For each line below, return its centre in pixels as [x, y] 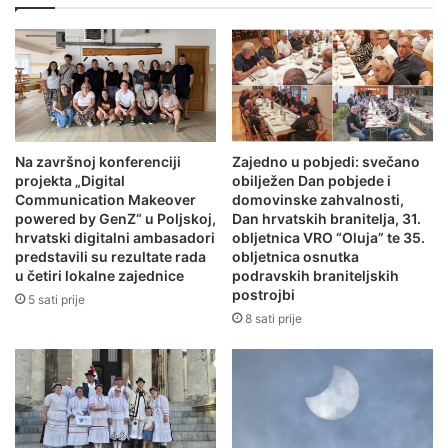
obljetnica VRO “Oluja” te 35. [328, 238]
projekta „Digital [70, 181]
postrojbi [263, 295]
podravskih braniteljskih [315, 276]
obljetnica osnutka [295, 257]
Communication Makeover [105, 200]
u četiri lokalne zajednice [99, 276]
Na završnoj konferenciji [98, 162]
